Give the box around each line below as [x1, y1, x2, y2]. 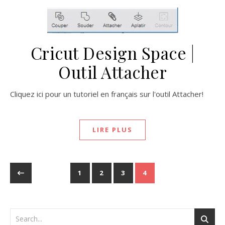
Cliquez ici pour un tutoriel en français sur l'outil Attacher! [15, 89, 203, 99]
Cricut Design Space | [30, 42, 195, 64]
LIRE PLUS [92, 125, 133, 134]
